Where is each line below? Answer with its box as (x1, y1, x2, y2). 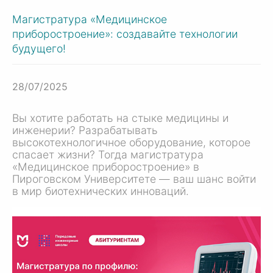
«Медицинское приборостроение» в (12, 160, 199, 173)
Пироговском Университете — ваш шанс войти (12, 172, 256, 185)
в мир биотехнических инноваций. (12, 184, 189, 197)
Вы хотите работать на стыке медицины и (12, 111, 229, 124)
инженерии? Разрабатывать (12, 123, 158, 136)
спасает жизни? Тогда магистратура (12, 147, 204, 161)
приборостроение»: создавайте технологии (12, 27, 238, 40)
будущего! (12, 41, 66, 55)
